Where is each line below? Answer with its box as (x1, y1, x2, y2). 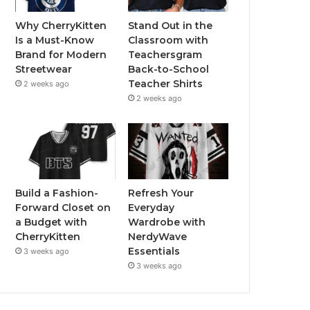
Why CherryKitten (15, 19, 107, 32)
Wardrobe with (128, 216, 206, 229)
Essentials (128, 245, 181, 258)
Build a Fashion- (15, 187, 99, 200)
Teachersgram (128, 48, 203, 61)
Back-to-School (128, 62, 210, 75)
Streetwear (15, 62, 73, 75)
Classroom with (128, 33, 209, 46)
